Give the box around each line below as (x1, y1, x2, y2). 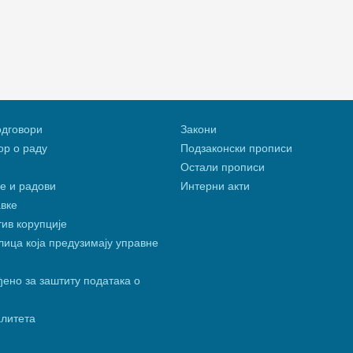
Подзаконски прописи (180, 142, 292, 155)
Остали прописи (180, 161, 265, 174)
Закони (180, 123, 217, 136)
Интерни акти (180, 180, 250, 193)
